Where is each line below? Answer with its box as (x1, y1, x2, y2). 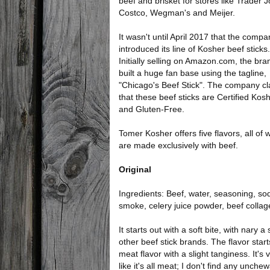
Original (119, 165, 151, 174)
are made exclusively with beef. (119, 140, 238, 150)
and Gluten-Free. (119, 104, 184, 114)
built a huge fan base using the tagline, (119, 68, 266, 78)
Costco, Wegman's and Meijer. (119, 8, 235, 17)
